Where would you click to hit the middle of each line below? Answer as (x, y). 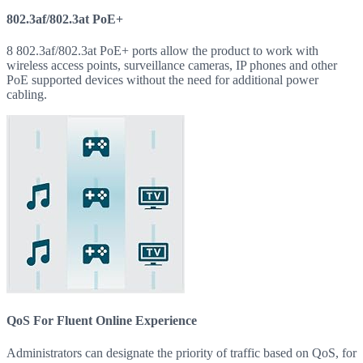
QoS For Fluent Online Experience (102, 321)
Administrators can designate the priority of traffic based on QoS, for (181, 352)
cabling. (27, 95)
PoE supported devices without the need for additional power (162, 80)
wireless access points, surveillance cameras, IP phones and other (172, 66)
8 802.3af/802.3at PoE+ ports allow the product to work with (162, 51)
